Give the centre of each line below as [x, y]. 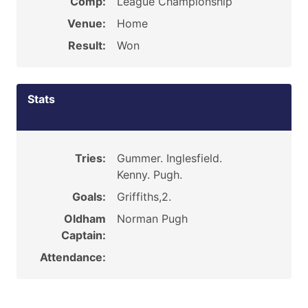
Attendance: [73, 257]
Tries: [90, 158]
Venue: [86, 23]
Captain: [83, 235]
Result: [87, 45]
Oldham [85, 219]
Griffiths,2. [144, 197]
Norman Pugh [152, 219]
